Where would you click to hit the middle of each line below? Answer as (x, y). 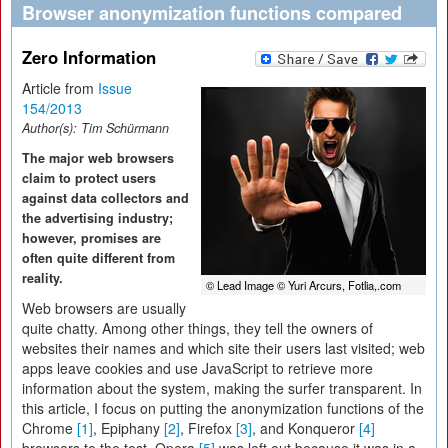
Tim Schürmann (125, 128)
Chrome (49, 428)
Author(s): (51, 128)
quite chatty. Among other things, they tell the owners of (197, 328)
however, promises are (91, 238)
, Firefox (208, 428)
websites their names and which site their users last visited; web (223, 348)
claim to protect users (89, 178)
